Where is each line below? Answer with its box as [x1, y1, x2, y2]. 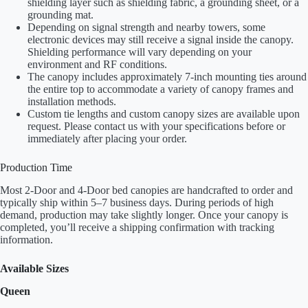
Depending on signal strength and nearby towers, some [27, 21, 265, 34]
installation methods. [27, 96, 116, 108]
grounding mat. [27, 9, 93, 21]
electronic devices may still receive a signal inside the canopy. [27, 34, 294, 46]
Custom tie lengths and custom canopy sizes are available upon [27, 108, 300, 120]
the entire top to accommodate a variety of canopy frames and [27, 83, 294, 96]
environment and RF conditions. [27, 58, 167, 71]
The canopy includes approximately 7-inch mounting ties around [27, 71, 307, 83]
